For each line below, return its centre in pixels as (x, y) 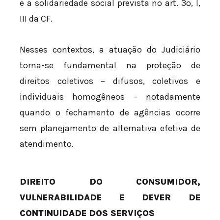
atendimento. (47, 144)
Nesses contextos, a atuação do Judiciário (110, 50)
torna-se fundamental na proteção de (110, 66)
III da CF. (36, 18)
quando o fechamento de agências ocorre (110, 113)
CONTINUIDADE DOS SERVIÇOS (87, 213)
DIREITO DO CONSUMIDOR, (110, 182)
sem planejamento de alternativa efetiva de (110, 128)
